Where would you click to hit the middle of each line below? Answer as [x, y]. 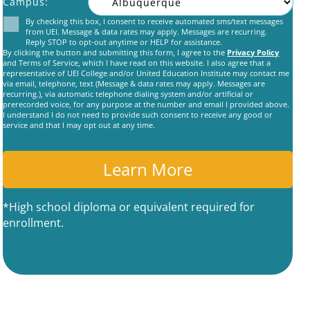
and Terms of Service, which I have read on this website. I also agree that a [137, 63]
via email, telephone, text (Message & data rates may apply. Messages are [134, 83]
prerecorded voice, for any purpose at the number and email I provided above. [146, 104]
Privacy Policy [253, 52]
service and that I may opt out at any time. [79, 125]
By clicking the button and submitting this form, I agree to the [115, 52]
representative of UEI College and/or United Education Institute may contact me [146, 73]
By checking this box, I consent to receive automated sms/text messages [154, 21]
